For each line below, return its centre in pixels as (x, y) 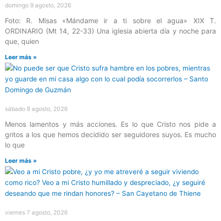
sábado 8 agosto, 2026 (36, 109)
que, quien (22, 41)
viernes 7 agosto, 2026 (36, 212)
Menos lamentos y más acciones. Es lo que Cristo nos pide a (110, 124)
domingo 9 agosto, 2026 (38, 5)
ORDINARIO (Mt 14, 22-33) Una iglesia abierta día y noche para (110, 31)
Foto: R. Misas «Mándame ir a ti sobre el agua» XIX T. (110, 20)
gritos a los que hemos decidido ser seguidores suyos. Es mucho (110, 134)
